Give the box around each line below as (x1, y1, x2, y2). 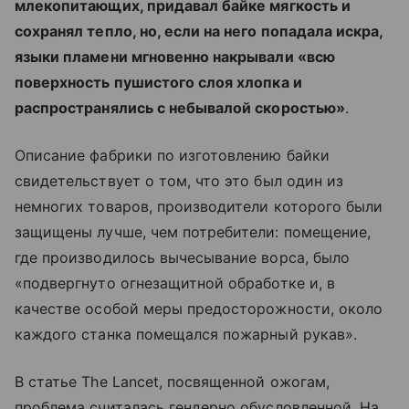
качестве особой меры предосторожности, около (15, 299, 383, 318)
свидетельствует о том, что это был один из (15, 172, 344, 190)
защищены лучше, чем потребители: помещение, (15, 223, 372, 241)
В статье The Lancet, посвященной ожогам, (15, 372, 330, 391)
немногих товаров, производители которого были (15, 197, 383, 215)
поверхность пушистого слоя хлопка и (15, 73, 302, 91)
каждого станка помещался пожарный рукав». (15, 325, 357, 343)
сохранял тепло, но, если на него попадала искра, (15, 22, 383, 40)
